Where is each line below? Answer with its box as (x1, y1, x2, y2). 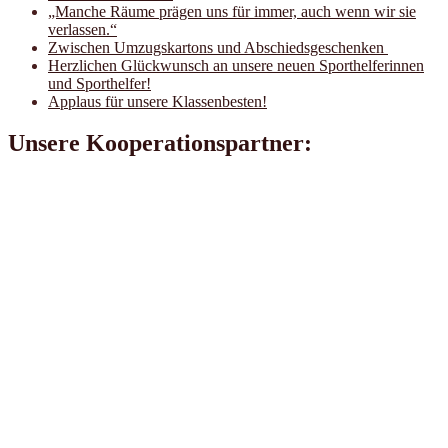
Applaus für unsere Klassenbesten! (48, 92, 267, 110)
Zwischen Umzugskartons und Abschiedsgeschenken (48, 38, 388, 56)
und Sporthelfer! (48, 74, 151, 92)
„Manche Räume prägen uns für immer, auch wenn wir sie (48, 2, 416, 20)
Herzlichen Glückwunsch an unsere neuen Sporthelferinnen (48, 56, 424, 74)
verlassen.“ (48, 20, 117, 38)
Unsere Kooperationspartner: (8, 130, 312, 157)
